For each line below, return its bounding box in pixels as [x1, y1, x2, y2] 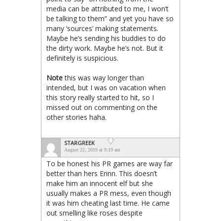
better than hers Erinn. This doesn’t [46, 169, 157, 179]
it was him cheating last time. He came [46, 198, 170, 208]
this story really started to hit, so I [46, 93, 154, 103]
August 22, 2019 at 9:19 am [64, 147, 120, 153]
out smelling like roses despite [46, 208, 143, 218]
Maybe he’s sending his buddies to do [46, 34, 166, 43]
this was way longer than [63, 73, 144, 83]
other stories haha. [46, 112, 107, 122]
